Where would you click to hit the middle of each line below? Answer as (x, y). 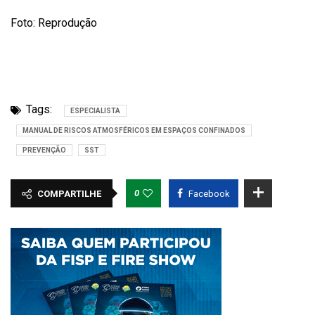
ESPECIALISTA (95, 111)
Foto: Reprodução (54, 23)
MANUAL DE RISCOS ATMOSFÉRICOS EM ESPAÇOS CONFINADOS (134, 130)
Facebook (209, 194)
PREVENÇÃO (44, 150)
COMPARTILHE (69, 194)
